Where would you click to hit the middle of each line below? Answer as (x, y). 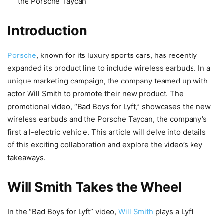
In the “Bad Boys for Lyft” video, (63, 211)
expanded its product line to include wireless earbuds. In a (109, 68)
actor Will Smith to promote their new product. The (96, 93)
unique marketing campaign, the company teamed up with (108, 81)
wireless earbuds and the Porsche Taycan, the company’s (107, 119)
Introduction (47, 30)
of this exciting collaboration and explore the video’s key (105, 144)
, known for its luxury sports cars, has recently (117, 55)
